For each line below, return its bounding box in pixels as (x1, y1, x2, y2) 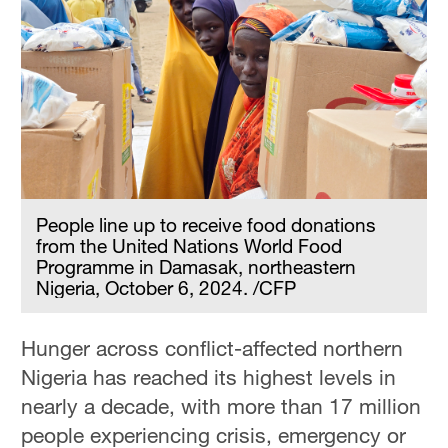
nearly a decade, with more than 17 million (21, 393, 422, 420)
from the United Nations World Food (36, 234, 343, 258)
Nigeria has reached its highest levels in (21, 364, 397, 391)
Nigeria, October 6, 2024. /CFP (36, 276, 297, 300)
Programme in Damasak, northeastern (36, 255, 357, 279)
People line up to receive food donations (36, 213, 377, 237)
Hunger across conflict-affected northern (21, 335, 404, 362)
